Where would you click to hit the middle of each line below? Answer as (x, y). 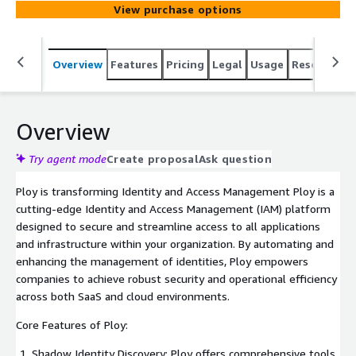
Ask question (235, 158)
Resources (319, 64)
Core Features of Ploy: (72, 324)
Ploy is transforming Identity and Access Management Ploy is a (175, 191)
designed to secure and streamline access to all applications (168, 226)
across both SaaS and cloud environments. (123, 296)
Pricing (185, 64)
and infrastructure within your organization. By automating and (175, 243)
